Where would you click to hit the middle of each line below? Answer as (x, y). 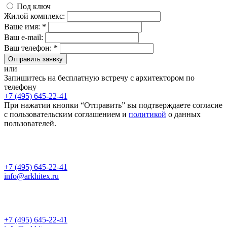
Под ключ (34, 6)
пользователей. (30, 123)
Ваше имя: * (25, 26)
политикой (147, 114)
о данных (183, 114)
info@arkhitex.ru (31, 176)
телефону (20, 87)
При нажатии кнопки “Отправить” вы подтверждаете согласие (113, 105)
